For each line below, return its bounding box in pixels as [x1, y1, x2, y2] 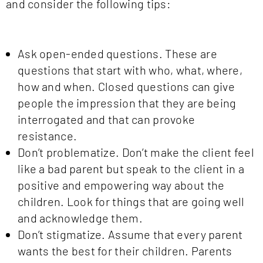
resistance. [18, 129, 77, 143]
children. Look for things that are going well [18, 194, 245, 209]
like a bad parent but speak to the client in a [18, 161, 244, 176]
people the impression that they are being [18, 96, 237, 110]
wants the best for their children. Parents [18, 244, 232, 258]
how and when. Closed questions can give [18, 79, 235, 94]
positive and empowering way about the [18, 178, 225, 193]
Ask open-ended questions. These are [18, 46, 217, 61]
